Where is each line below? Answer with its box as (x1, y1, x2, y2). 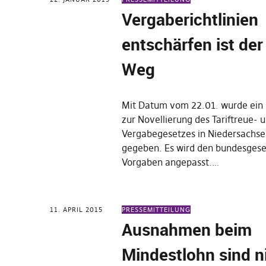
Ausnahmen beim (122, 218, 252, 240)
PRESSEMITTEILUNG (122, 205, 191, 214)
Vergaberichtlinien (122, 8, 259, 30)
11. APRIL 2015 (50, 205, 103, 214)
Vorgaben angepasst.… (122, 156, 220, 168)
